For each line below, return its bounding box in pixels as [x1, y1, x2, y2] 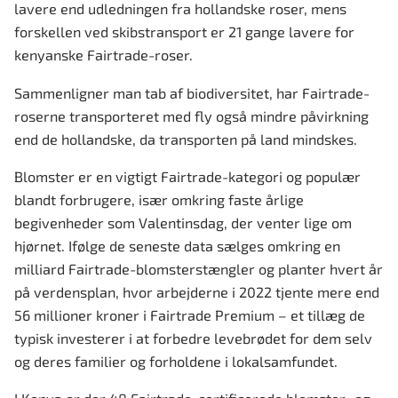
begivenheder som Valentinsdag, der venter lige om [14, 213, 352, 231]
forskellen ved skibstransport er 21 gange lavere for [14, 23, 354, 41]
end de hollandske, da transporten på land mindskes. [14, 130, 357, 147]
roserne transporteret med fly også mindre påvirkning [14, 107, 369, 124]
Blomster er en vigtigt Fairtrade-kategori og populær [14, 167, 361, 185]
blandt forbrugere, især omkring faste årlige [14, 190, 304, 208]
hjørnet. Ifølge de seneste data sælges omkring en [14, 236, 340, 254]
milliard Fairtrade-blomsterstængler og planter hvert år [14, 259, 383, 277]
